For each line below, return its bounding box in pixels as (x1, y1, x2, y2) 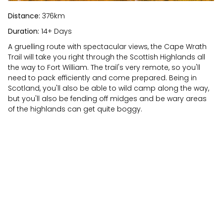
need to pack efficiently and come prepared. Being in (8, 72, 197, 83)
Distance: (8, 10, 40, 21)
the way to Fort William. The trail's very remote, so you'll (8, 62, 200, 72)
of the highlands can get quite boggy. (8, 104, 142, 114)
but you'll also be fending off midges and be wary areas (8, 93, 207, 104)
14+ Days (39, 26, 72, 36)
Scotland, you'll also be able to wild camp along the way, (8, 83, 209, 93)
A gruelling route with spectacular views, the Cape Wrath (8, 41, 207, 52)
